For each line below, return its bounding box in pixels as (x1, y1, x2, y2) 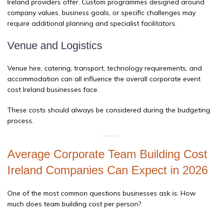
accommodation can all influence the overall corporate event (7, 74, 200, 84)
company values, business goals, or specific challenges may (7, 8, 196, 18)
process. (7, 116, 34, 126)
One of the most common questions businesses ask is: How (7, 189, 196, 198)
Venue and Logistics (7, 39, 102, 52)
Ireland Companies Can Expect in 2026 (7, 163, 208, 177)
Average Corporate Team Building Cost (7, 147, 207, 161)
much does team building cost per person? (7, 200, 141, 209)
